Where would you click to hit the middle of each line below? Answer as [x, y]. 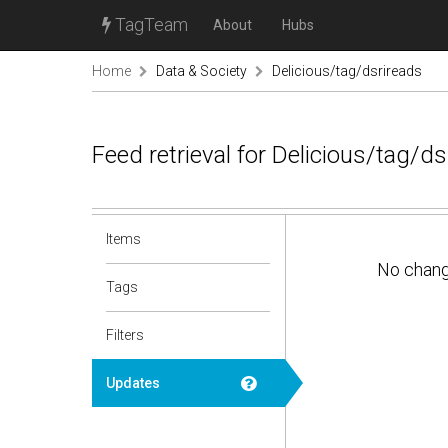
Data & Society [201, 71]
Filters [125, 335]
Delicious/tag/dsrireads [347, 71]
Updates [133, 383]
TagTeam [149, 24]
